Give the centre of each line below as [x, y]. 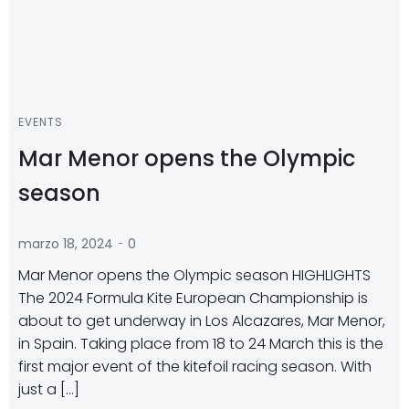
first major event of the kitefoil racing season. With [195, 367]
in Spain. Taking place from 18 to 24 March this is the [201, 344]
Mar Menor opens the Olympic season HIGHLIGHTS [194, 275]
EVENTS [41, 122]
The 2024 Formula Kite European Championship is [193, 298]
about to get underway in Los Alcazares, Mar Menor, [202, 321]
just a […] [49, 389]
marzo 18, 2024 [66, 244]
